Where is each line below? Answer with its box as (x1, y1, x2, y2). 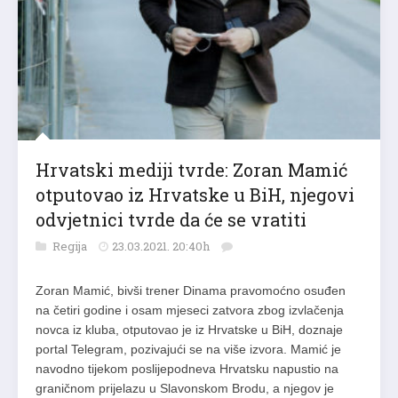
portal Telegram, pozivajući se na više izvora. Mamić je (36, 342, 341, 357)
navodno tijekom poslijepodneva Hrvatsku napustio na (36, 362, 338, 377)
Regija (52, 238, 90, 255)
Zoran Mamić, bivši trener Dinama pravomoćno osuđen (36, 283, 346, 298)
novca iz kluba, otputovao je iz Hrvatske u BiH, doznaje (36, 322, 343, 338)
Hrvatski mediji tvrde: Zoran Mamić (36, 158, 347, 182)
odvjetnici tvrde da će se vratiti (36, 208, 306, 232)
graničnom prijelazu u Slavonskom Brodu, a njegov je (36, 381, 334, 396)
